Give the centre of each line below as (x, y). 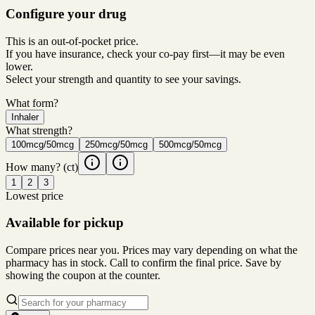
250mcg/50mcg (116, 144)
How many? (33, 167)
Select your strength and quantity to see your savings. (123, 79)
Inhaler (25, 117)
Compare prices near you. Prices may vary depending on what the (152, 250)
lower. (19, 66)
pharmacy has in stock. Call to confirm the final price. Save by (143, 263)
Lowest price (34, 195)
